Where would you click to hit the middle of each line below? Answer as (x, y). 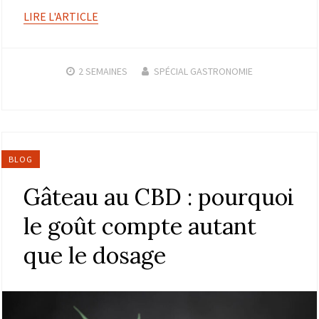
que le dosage (95, 255)
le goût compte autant (140, 226)
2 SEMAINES (103, 71)
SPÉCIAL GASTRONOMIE (203, 71)
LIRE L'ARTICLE (61, 16)
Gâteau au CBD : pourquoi (159, 197)
